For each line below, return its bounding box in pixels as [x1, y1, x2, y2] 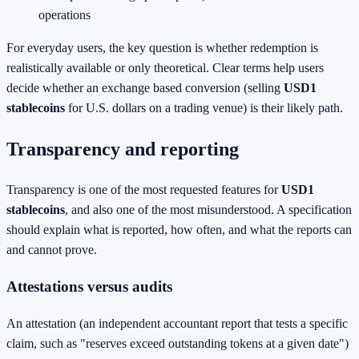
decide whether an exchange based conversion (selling [6, 80, 284, 95]
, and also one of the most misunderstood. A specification [65, 203, 352, 217]
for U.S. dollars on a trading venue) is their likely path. [65, 100, 343, 115]
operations [38, 7, 91, 22]
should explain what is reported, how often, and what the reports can [6, 223, 352, 237]
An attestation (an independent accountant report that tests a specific [6, 316, 348, 330]
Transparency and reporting [6, 138, 239, 159]
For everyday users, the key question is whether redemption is [6, 40, 318, 54]
